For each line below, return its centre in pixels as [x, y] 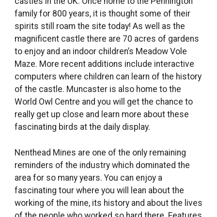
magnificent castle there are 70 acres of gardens [107, 39]
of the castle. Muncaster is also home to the [98, 89]
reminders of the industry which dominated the [102, 165]
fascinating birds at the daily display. [82, 127]
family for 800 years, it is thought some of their [102, 14]
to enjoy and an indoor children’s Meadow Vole [101, 52]
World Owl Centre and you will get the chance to [104, 102]
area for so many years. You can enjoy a [88, 178]
